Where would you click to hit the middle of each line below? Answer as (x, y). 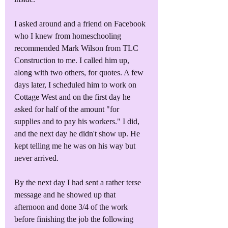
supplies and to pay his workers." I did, (78, 121)
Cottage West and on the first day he (73, 97)
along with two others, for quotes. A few (80, 72)
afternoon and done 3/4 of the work (72, 207)
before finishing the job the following (75, 219)
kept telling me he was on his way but (76, 146)
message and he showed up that (66, 194)
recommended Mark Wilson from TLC (77, 48)
